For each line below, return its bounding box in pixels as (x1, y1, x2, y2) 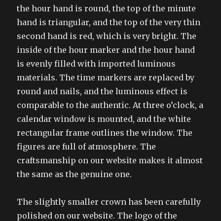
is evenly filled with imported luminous (17, 59, 176, 69)
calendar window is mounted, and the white (17, 114, 191, 124)
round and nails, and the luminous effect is (17, 86, 188, 97)
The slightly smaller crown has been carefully (17, 197, 201, 207)
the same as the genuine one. (17, 169, 132, 180)
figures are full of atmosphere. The (17, 142, 156, 152)
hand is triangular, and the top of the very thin (17, 17, 201, 28)
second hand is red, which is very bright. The (17, 31, 197, 41)
